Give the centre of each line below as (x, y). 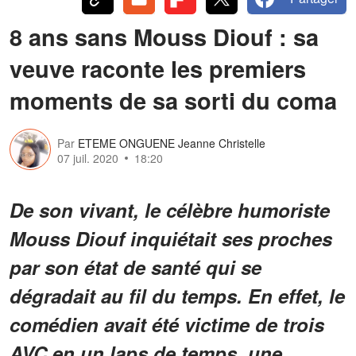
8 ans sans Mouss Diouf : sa (164, 36)
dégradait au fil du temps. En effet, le (177, 295)
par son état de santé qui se (135, 267)
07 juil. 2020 (88, 159)
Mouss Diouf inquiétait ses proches (171, 238)
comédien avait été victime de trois (167, 324)
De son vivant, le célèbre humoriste (170, 209)
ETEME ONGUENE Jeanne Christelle (172, 143)
